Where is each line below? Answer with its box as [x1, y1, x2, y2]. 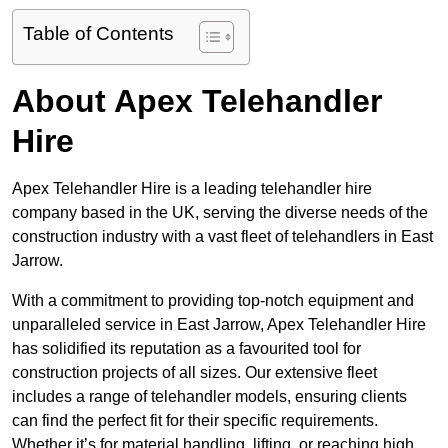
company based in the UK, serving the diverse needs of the [12, 204, 428, 222]
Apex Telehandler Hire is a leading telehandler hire [12, 180, 372, 198]
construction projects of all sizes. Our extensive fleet [12, 364, 377, 382]
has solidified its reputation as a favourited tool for [12, 340, 361, 358]
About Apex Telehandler [12, 83, 382, 120]
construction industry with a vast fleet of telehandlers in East [12, 228, 433, 246]
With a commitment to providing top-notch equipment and [12, 292, 414, 310]
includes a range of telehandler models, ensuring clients [12, 388, 407, 406]
